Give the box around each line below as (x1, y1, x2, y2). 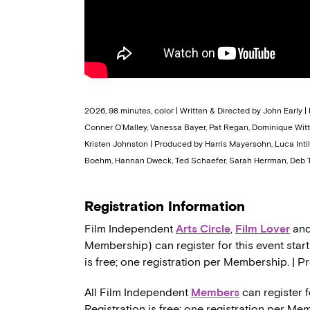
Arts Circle (176, 222, 230, 236)
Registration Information (84, 198, 245, 215)
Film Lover (235, 222, 290, 236)
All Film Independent (84, 286, 191, 300)
